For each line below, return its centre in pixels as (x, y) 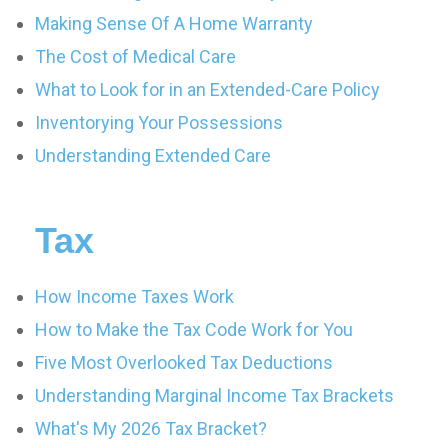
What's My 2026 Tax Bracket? (151, 428)
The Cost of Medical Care (135, 56)
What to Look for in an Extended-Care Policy (207, 89)
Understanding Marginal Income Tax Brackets (214, 395)
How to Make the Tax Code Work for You (194, 329)
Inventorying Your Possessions (159, 122)
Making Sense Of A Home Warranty (174, 23)
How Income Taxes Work (134, 296)
